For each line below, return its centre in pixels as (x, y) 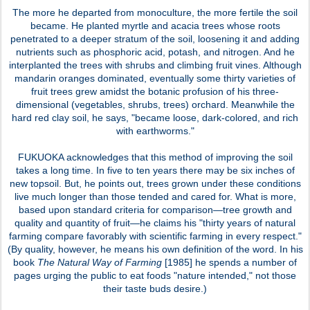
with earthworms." (155, 130)
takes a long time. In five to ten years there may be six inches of (155, 170)
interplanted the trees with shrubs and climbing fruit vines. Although (155, 65)
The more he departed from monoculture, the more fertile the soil (155, 12)
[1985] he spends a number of (229, 262)
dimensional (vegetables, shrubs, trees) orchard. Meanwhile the (155, 104)
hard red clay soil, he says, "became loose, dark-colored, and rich (155, 117)
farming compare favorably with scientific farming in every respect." (155, 236)
